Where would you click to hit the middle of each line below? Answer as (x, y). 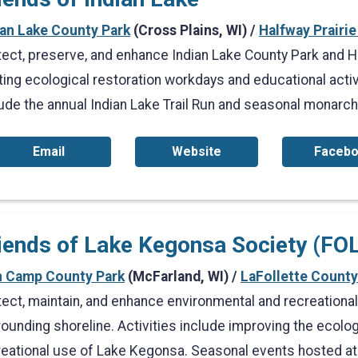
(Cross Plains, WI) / (195, 30)
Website (196, 151)
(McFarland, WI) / (183, 276)
